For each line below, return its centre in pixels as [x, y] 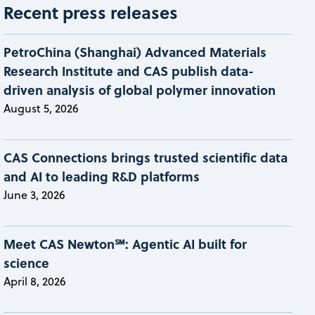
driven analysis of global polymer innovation [140, 90]
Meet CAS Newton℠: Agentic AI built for [126, 244]
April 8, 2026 [35, 281]
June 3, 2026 [35, 194]
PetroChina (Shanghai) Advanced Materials [135, 52]
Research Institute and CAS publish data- [129, 71]
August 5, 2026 [41, 108]
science [27, 263]
